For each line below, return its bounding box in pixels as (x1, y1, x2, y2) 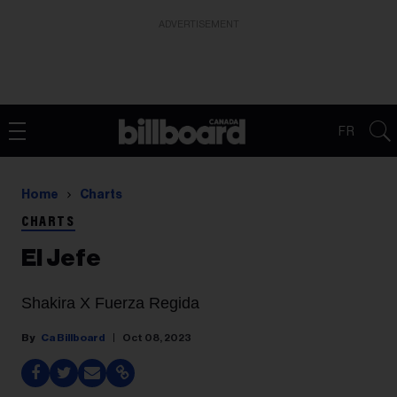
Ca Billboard (41, 332, 105, 343)
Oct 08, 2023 (122, 332, 191, 343)
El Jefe (21, 246, 101, 270)
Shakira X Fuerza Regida (21, 294, 199, 312)
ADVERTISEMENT (158, 19, 239, 29)
